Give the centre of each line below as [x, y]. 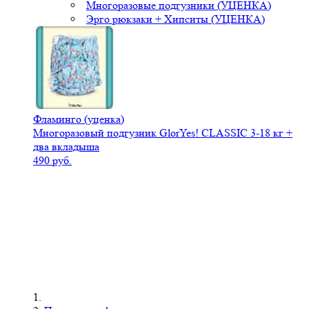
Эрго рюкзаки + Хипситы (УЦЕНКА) [176, 19]
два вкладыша [66, 147]
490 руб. [52, 161]
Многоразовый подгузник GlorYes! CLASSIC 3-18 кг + [163, 133]
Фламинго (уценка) [79, 119]
